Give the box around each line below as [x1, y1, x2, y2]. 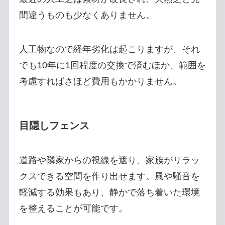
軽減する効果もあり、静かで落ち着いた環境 [19, 187, 200, 198]
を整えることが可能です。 [19, 203, 128, 214]
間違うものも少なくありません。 [19, 10, 155, 20]
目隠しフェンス [19, 120, 89, 131]
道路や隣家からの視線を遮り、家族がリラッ [19, 155, 200, 166]
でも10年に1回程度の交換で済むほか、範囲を [19, 60, 206, 70]
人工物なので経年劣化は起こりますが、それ [19, 44, 200, 54]
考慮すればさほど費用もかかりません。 [19, 76, 182, 86]
